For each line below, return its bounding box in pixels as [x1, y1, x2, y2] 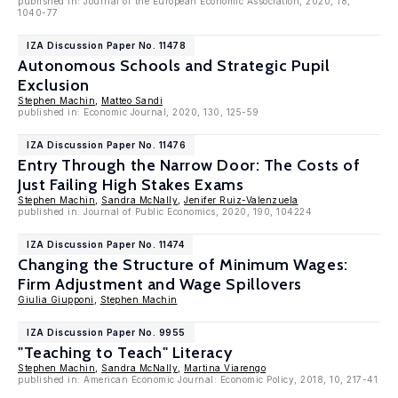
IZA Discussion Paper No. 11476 [27, 139, 186, 150]
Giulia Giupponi [18, 294, 94, 305]
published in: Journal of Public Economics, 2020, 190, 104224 [18, 206, 312, 217]
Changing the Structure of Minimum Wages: [18, 255, 348, 275]
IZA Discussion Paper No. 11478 [27, 40, 186, 51]
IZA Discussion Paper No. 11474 [27, 239, 184, 250]
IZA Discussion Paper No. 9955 [27, 327, 186, 338]
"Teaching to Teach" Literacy [18, 343, 233, 362]
